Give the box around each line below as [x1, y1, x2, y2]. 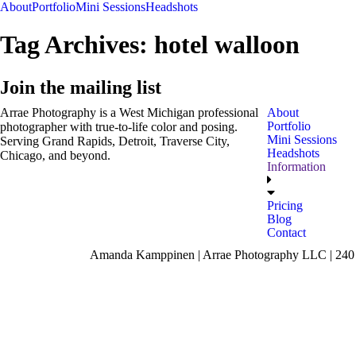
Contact [267, 225, 306, 239]
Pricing [267, 198, 303, 212]
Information [267, 159, 326, 173]
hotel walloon [154, 30, 300, 60]
